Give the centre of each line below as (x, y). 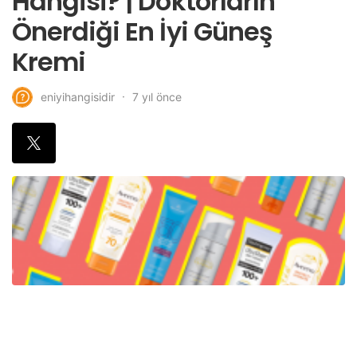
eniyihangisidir (78, 97)
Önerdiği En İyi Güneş (142, 31)
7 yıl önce (157, 96)
